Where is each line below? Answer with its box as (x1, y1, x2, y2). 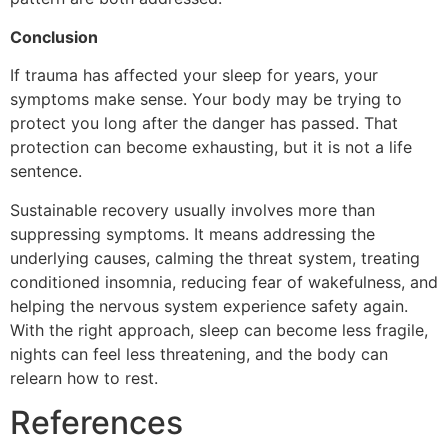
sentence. (10, 161, 82, 182)
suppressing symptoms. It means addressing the (10, 223, 375, 244)
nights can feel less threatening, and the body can (10, 343, 388, 364)
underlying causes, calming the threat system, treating (10, 247, 420, 268)
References (10, 403, 183, 443)
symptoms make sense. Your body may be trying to (10, 89, 402, 110)
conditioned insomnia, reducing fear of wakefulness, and (10, 271, 438, 292)
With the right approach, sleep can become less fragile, (10, 319, 428, 340)
